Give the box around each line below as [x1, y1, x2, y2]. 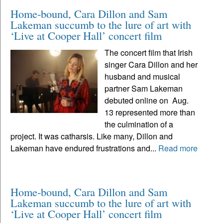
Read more [158, 142, 198, 154]
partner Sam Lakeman [105, 82, 183, 94]
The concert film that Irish [105, 46, 193, 58]
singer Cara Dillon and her [105, 58, 198, 70]
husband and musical [105, 70, 181, 82]
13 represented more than [105, 106, 196, 118]
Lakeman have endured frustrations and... [10, 142, 158, 154]
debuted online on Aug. [105, 94, 189, 106]
